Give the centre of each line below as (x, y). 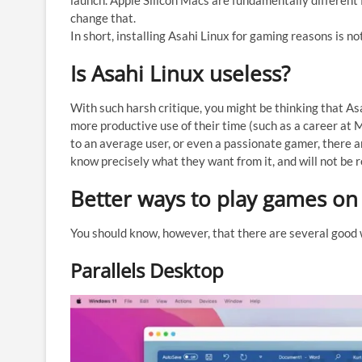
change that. (103, 18)
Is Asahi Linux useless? (180, 74)
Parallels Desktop (147, 271)
